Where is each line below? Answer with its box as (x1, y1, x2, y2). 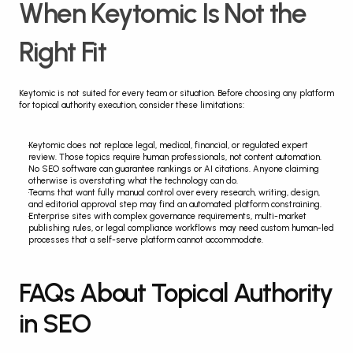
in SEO (19, 307, 91, 339)
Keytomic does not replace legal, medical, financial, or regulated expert (28, 139, 308, 150)
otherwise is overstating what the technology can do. (28, 175, 238, 186)
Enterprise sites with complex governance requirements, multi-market (28, 210, 307, 221)
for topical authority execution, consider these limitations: (19, 99, 244, 110)
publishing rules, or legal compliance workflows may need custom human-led (28, 222, 334, 233)
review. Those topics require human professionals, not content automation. (28, 151, 321, 162)
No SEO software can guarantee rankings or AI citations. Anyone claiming (28, 163, 319, 174)
